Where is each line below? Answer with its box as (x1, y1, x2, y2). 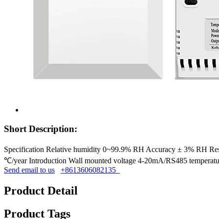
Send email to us (4, 165, 55, 174)
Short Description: (4, 124, 77, 134)
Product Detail (4, 184, 78, 197)
